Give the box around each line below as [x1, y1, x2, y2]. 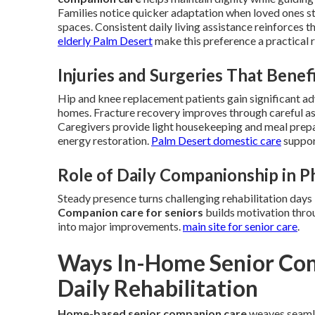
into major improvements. [58, 219, 183, 233]
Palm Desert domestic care [151, 134, 281, 147]
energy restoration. [58, 134, 151, 147]
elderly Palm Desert [58, 34, 153, 47]
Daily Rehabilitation [58, 274, 258, 302]
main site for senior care [183, 219, 297, 233]
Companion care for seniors [58, 205, 203, 219]
